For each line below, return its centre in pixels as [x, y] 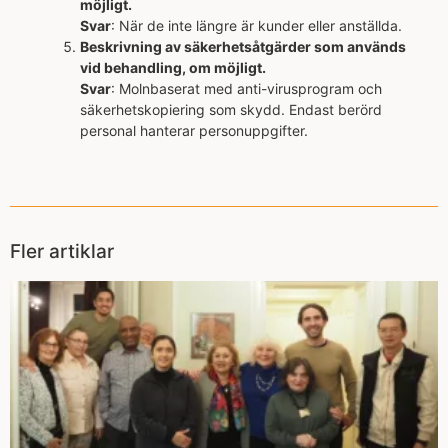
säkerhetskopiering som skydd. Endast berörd [231, 109]
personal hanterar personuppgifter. [194, 130]
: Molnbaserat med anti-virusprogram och [246, 88]
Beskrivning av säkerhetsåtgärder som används [243, 46]
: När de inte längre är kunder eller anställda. [256, 25]
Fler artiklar [62, 251]
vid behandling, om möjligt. [173, 67]
